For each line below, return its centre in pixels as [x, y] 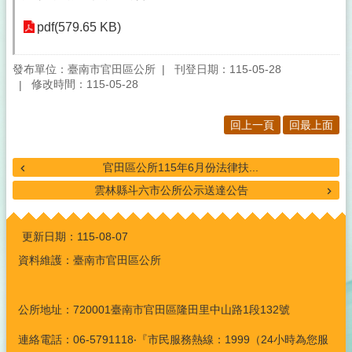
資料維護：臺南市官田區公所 [90, 260]
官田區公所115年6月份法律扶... [181, 168]
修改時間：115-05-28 [85, 84]
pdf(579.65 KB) [79, 27]
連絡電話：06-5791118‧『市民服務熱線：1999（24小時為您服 [173, 340]
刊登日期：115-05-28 [228, 69]
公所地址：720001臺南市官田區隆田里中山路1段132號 [154, 309]
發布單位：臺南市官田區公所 [84, 69]
